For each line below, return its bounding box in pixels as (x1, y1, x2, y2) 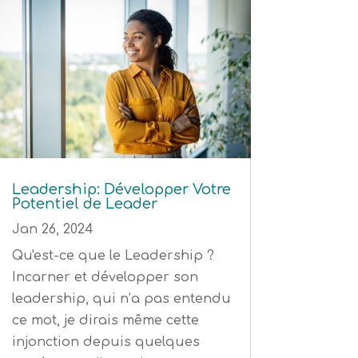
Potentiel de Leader (11, 195, 157, 212)
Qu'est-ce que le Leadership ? (11, 248, 214, 263)
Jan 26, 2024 (11, 221, 93, 237)
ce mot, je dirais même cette (11, 312, 199, 328)
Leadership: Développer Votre (11, 181, 231, 197)
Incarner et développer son (11, 269, 198, 284)
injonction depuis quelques (11, 334, 200, 349)
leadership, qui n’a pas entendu (11, 291, 231, 306)
